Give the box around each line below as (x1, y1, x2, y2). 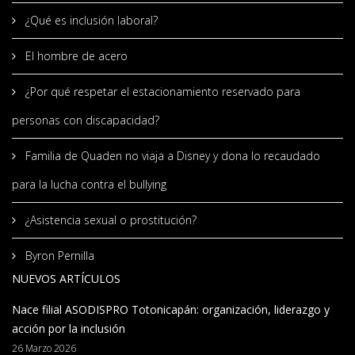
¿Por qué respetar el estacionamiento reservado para (25, 83, 300, 99)
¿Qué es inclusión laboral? (25, 12, 158, 28)
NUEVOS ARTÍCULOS (12, 270, 120, 286)
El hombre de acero (25, 48, 128, 63)
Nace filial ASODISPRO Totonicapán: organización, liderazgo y (12, 301, 330, 317)
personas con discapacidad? (12, 112, 159, 128)
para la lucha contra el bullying (12, 176, 166, 192)
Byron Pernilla (25, 247, 94, 263)
